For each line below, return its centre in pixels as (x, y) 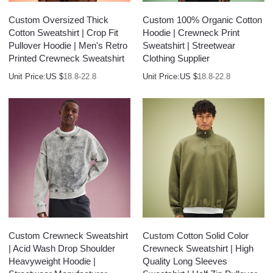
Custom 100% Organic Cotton (202, 20)
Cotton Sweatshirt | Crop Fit (64, 33)
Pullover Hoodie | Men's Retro (68, 45)
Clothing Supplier (176, 58)
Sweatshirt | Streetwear (189, 45)
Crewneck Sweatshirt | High (198, 248)
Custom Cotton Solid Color (196, 236)
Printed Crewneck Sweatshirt (67, 58)
